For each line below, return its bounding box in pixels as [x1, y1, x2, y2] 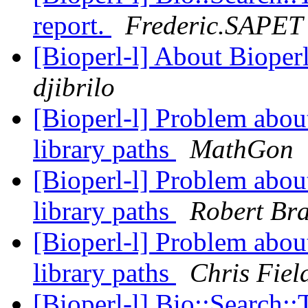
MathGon [190, 134, 294, 164]
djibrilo [33, 72, 115, 102]
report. [33, 10, 111, 41]
